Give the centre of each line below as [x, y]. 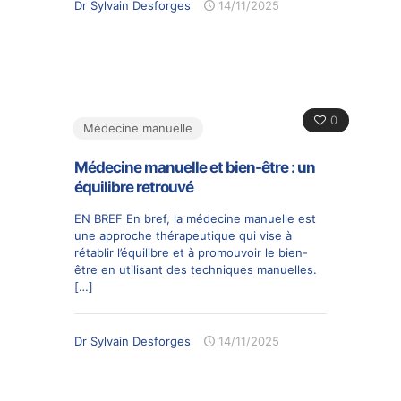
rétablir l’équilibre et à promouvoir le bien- [191, 252]
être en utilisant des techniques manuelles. [196, 269]
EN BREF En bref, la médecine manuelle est [195, 218]
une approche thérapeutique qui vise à [183, 235]
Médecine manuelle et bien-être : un [195, 167]
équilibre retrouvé [134, 187]
